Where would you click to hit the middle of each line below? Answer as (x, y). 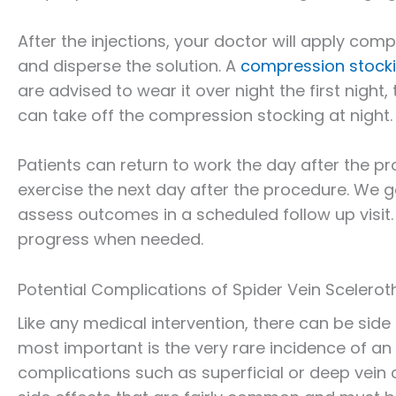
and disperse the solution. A (129, 65)
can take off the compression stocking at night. (205, 115)
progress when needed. (110, 240)
